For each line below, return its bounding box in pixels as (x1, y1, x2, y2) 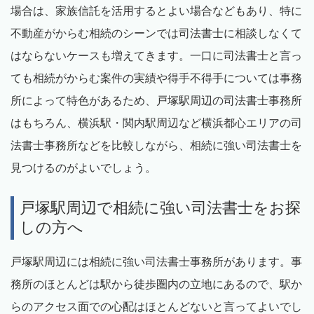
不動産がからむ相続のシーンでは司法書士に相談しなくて (11, 27, 302, 39)
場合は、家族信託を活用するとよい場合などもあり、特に (11, 4, 302, 17)
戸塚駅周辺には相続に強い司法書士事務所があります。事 (11, 255, 302, 268)
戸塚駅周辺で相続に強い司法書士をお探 (20, 198, 301, 217)
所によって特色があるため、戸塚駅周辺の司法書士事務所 (11, 94, 302, 107)
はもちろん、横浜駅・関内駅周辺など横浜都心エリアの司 (11, 116, 302, 129)
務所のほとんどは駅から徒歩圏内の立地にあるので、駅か (11, 278, 302, 290)
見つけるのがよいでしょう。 (11, 161, 156, 174)
